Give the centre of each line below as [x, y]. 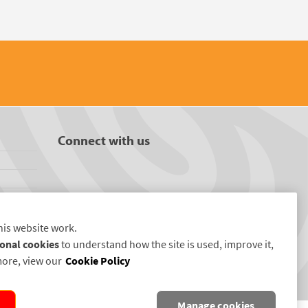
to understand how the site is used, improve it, [166, 244]
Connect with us [103, 140]
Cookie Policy [98, 261]
